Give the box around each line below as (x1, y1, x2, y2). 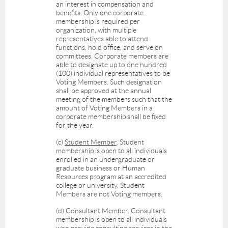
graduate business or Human (56, 164, 145, 173)
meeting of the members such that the (56, 95, 172, 104)
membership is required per (56, 17, 140, 26)
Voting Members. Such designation (56, 78, 162, 87)
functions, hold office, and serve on (56, 43, 163, 52)
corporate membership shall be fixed (56, 112, 166, 121)
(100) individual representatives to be (56, 69, 170, 78)
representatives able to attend (56, 35, 148, 43)
